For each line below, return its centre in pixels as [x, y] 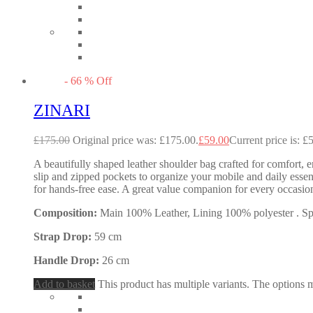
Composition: [67, 212]
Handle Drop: [68, 260]
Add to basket [64, 284]
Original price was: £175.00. [136, 140]
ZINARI [62, 110]
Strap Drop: [64, 236]
